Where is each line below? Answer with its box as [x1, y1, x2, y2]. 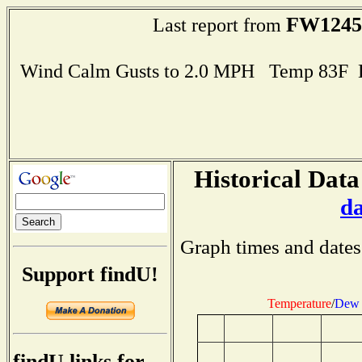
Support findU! [22, 262, 158, 286]
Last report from [153, 14, 286, 36]
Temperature [267, 296, 331, 310]
